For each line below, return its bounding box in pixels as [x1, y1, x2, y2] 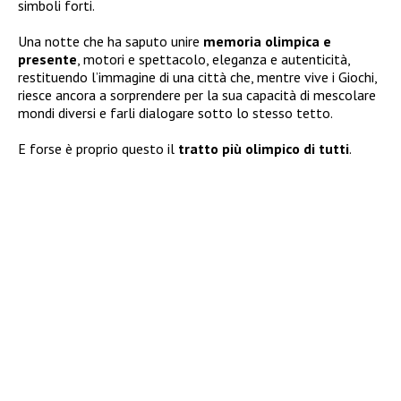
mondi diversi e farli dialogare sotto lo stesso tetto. [18, 104, 333, 123]
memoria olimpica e [203, 32, 331, 51]
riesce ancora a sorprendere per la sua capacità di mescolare [18, 86, 376, 105]
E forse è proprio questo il [18, 140, 178, 158]
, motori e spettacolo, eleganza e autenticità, [77, 50, 350, 69]
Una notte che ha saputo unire [18, 32, 203, 51]
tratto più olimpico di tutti [178, 140, 349, 158]
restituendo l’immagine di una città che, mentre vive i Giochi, [18, 68, 377, 87]
